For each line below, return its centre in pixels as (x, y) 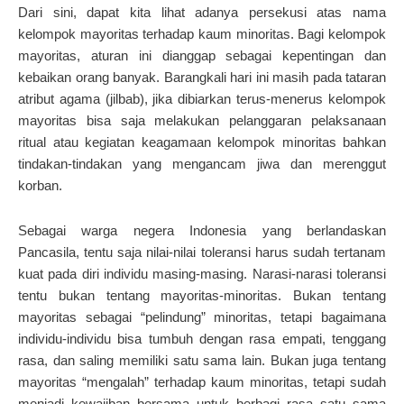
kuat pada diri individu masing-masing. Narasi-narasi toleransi (202, 274)
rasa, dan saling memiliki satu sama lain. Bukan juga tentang (202, 360)
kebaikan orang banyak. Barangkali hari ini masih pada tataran (202, 77)
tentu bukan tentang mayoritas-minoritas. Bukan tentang (202, 295)
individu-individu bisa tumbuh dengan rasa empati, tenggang (202, 339)
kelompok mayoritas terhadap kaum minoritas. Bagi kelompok (202, 33)
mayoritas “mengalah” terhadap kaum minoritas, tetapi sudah (202, 382)
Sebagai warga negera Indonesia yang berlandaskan (202, 230)
